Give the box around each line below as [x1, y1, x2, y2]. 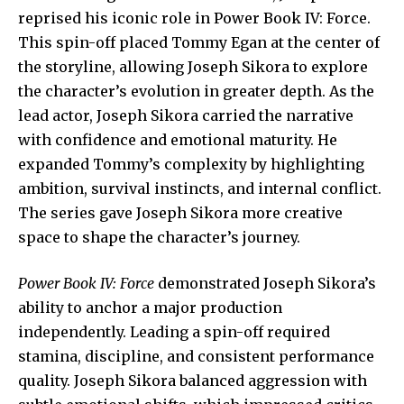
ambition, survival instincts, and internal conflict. [18, 179, 381, 197]
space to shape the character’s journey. [18, 227, 300, 246]
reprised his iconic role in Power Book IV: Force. [18, 8, 371, 27]
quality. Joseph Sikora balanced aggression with [18, 371, 367, 390]
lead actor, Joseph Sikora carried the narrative [18, 106, 353, 124]
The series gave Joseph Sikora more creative [18, 203, 343, 222]
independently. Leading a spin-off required [18, 322, 330, 341]
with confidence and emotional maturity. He [18, 130, 337, 149]
